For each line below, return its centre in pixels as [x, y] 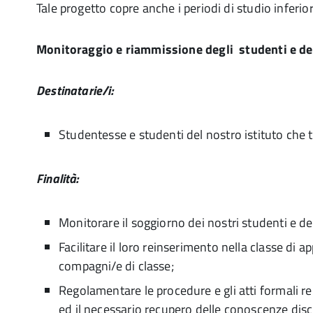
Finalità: [58, 179]
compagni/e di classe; [116, 266]
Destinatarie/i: [75, 90]
